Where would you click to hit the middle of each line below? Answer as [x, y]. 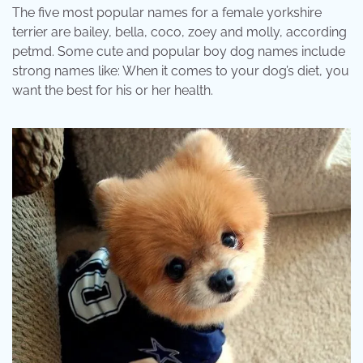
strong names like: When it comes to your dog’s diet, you [181, 70]
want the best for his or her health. [113, 90]
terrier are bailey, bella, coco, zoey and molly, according [179, 32]
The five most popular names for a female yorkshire [167, 12]
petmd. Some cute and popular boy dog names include [179, 51]
